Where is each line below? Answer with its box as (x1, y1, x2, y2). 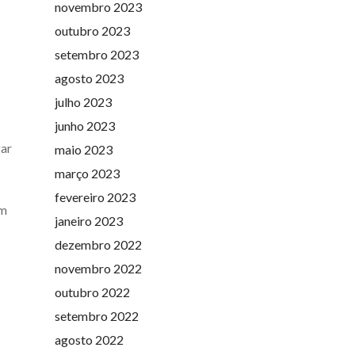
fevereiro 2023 (54, 189, 136, 204)
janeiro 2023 (54, 212, 123, 228)
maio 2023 (54, 141, 113, 157)
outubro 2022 (54, 284, 130, 300)
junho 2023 (54, 117, 115, 133)
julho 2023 (54, 94, 112, 109)
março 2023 (54, 165, 120, 181)
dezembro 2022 (54, 236, 142, 252)
